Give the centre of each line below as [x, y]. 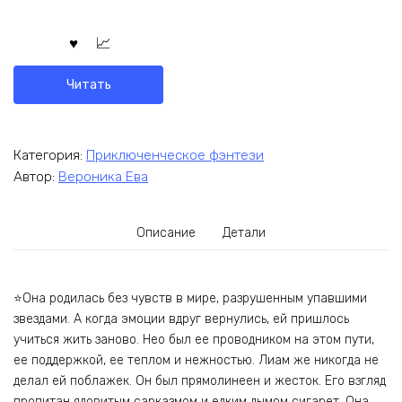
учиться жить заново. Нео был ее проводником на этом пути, [194, 339]
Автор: [36, 177]
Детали [244, 233]
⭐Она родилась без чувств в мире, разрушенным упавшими [190, 298]
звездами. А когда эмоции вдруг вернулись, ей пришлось [181, 319]
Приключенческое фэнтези [175, 155]
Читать [88, 84]
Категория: [50, 155]
